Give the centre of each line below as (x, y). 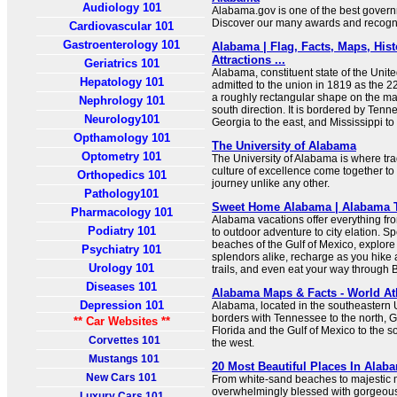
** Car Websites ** (122, 321)
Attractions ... (249, 60)
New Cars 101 (122, 378)
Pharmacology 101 (122, 212)
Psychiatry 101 (122, 249)
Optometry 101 (122, 156)
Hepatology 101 (122, 82)
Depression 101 (122, 305)
